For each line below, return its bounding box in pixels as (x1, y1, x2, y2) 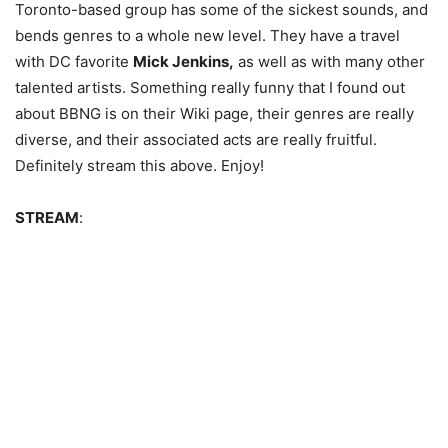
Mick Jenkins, (133, 52, 234, 72)
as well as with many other (234, 52, 425, 72)
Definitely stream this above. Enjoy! (15, 156, 264, 176)
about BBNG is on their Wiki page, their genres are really (15, 104, 414, 124)
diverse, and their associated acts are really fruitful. (15, 130, 377, 150)
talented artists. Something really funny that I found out (15, 78, 405, 98)
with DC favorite (15, 52, 133, 72)
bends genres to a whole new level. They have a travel (15, 26, 400, 46)
